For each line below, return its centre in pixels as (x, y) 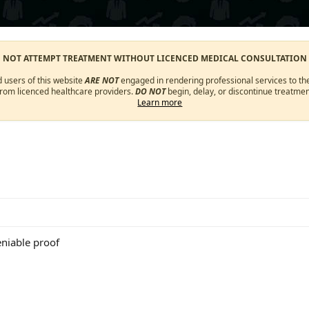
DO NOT (150, 91)
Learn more (160, 102)
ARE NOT (102, 80)
